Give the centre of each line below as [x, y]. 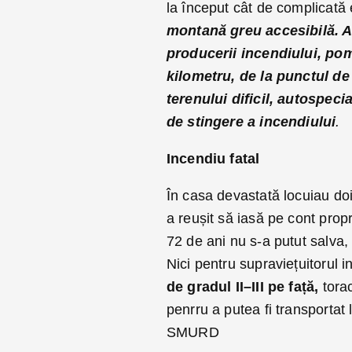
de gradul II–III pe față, [244, 287]
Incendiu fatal [213, 159]
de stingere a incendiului [251, 122]
